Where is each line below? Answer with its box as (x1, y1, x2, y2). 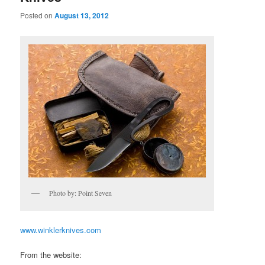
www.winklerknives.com (20, 224, 102, 236)
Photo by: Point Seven (49, 188, 112, 198)
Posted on (20, 9, 55, 20)
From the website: (20, 249, 82, 261)
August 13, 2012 (54, 9, 109, 21)
